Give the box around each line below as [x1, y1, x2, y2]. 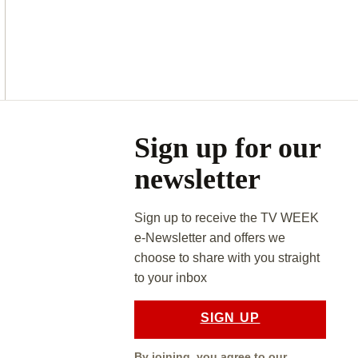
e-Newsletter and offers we [133, 231, 285, 245]
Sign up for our [133, 132, 320, 165]
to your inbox [133, 271, 210, 285]
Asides [101, 99, 180, 132]
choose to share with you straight [133, 251, 320, 265]
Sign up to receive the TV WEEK [133, 211, 319, 225]
